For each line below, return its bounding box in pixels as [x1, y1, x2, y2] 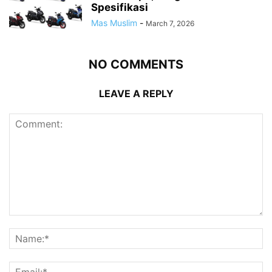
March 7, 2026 [146, 19, 194, 28]
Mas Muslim [91, 18, 137, 28]
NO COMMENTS [89, 57, 183, 72]
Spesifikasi [91, 1, 148, 13]
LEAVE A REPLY [98, 87, 174, 100]
